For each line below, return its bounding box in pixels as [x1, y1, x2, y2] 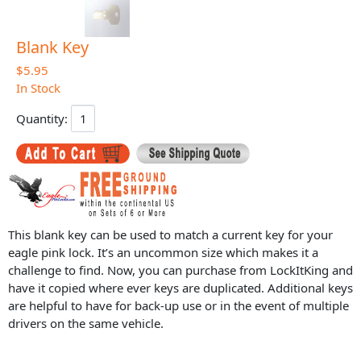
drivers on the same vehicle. [8, 314, 164, 331]
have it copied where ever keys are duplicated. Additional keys [8, 279, 353, 296]
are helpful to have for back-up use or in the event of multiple [8, 297, 349, 313]
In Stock [16, 79, 60, 96]
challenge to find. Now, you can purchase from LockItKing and [8, 261, 353, 278]
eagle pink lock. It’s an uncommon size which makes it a [8, 243, 318, 260]
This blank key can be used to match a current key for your [8, 226, 333, 243]
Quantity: [16, 110, 71, 127]
